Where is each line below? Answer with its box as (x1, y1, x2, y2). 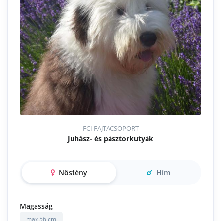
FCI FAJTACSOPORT (82, 124, 139, 133)
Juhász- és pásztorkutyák (68, 134, 153, 144)
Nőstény (57, 168, 87, 178)
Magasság (20, 201, 53, 211)
